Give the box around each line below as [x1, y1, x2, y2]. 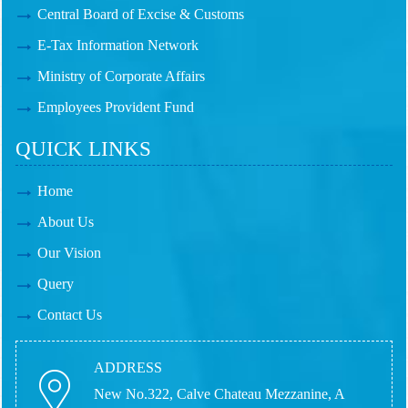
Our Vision [37, 245, 101, 260]
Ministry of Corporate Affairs [37, 68, 205, 84]
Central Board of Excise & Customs [37, 6, 244, 22]
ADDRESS [94, 360, 162, 375]
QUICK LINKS [15, 138, 151, 160]
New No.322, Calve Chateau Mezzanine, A [94, 386, 344, 402]
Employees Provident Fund [37, 99, 194, 115]
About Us [37, 214, 94, 229]
